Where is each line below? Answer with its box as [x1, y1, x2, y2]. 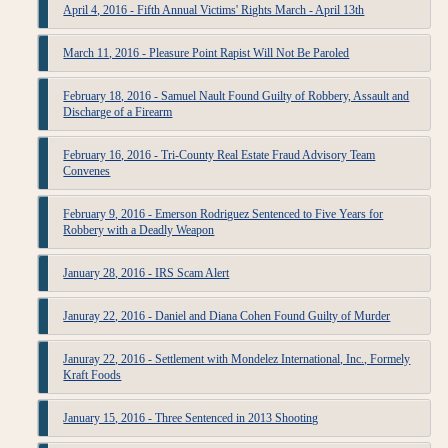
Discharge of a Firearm [63, 105, 173, 119]
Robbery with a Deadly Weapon [63, 223, 215, 237]
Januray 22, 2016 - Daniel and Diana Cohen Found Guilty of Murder [63, 309, 391, 323]
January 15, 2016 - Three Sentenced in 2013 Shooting [63, 411, 319, 425]
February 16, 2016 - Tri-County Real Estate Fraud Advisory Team [63, 148, 376, 162]
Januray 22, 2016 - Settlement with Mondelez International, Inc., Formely [63, 352, 411, 366]
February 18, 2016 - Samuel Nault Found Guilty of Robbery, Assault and [63, 89, 410, 103]
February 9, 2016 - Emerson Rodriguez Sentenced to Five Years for [63, 207, 384, 221]
